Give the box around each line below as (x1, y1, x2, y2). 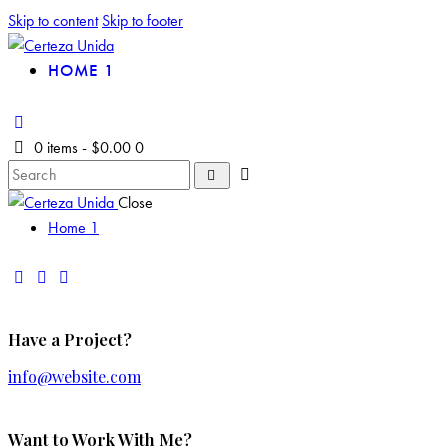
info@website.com (8, 366, 141, 388)
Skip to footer (102, 10, 183, 31)
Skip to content (8, 10, 98, 31)
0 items (34, 136, 79, 158)
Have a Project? (8, 327, 132, 350)
